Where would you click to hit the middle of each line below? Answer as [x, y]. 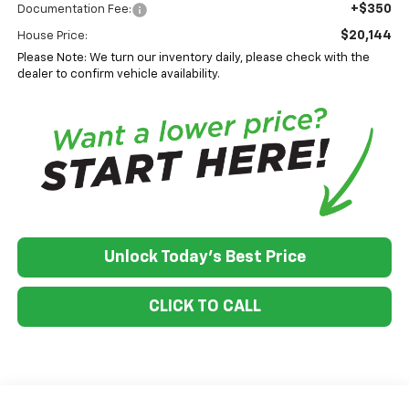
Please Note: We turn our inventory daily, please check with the [193, 58]
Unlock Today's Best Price [204, 257]
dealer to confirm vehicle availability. [118, 74]
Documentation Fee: [74, 9]
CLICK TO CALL [204, 306]
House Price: [52, 36]
